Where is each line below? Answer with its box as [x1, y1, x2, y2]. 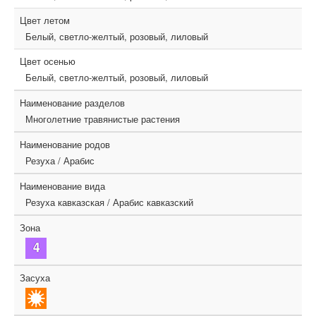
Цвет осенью [20, 54, 75, 68]
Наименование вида [20, 178, 105, 193]
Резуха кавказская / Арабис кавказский [25, 195, 193, 209]
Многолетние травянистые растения [25, 111, 180, 126]
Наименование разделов [20, 95, 125, 109]
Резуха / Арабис [25, 153, 95, 167]
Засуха [20, 270, 50, 284]
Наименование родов [20, 137, 110, 151]
